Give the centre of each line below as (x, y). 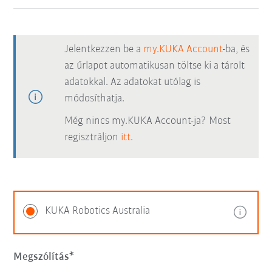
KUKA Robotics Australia (98, 211)
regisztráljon (93, 138)
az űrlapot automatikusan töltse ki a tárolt (155, 66)
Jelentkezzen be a (104, 49)
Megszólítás (42, 257)
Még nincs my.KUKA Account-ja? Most (148, 121)
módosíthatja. (95, 99)
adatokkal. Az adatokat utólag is (133, 82)
